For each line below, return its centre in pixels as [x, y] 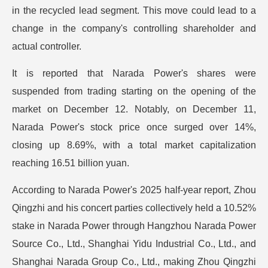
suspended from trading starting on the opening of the [134, 91]
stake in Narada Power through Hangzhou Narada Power [134, 226]
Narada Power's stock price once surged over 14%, [134, 127]
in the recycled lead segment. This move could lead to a [134, 10]
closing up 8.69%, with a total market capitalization [134, 145]
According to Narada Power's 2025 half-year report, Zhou [134, 190]
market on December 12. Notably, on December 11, [134, 109]
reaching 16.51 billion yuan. [71, 163]
